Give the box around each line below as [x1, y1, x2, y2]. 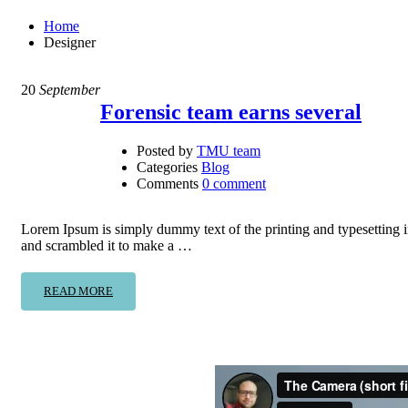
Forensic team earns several [100, 100, 362, 125]
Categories [137, 159, 198, 176]
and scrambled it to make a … [21, 238, 192, 254]
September [36, 82, 100, 98]
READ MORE [44, 284, 113, 299]
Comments [137, 176, 199, 192]
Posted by [137, 143, 193, 159]
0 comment [202, 176, 266, 192]
